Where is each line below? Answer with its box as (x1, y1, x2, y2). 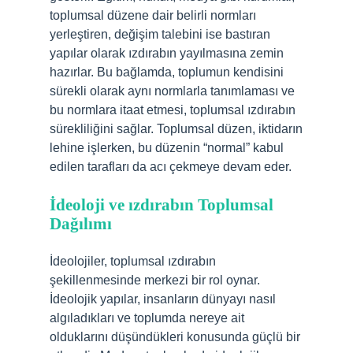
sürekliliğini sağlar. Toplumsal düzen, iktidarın (50, 122, 303, 136)
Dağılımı (50, 214, 112, 233)
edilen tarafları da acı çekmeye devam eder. (50, 160, 292, 173)
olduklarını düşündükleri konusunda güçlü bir (50, 330, 300, 344)
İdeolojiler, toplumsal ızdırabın (50, 255, 216, 268)
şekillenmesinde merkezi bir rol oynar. (50, 273, 260, 287)
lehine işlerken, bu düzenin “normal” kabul (50, 141, 284, 154)
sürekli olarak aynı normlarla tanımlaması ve (50, 84, 295, 98)
